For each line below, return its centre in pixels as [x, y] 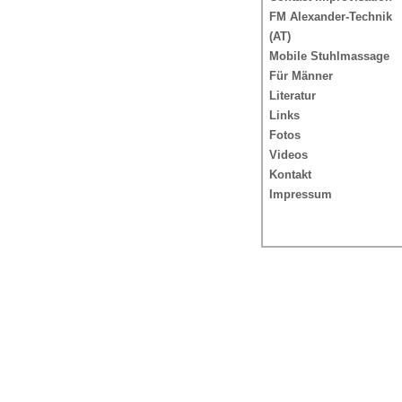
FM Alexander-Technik [331, 17]
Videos [288, 155]
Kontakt [290, 175]
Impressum [301, 194]
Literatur [293, 96]
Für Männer [301, 76]
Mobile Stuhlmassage [329, 56]
